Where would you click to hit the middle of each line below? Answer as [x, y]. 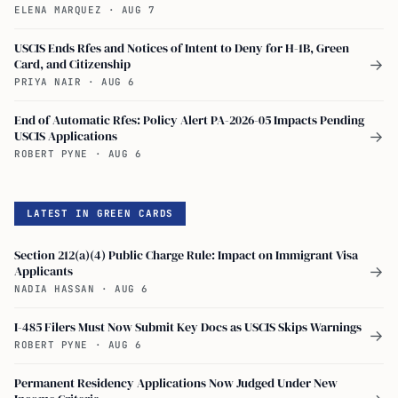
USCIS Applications [66, 135]
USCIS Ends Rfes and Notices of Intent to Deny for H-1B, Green [182, 48]
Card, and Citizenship [72, 64]
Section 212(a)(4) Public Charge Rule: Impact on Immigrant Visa [186, 255]
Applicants [44, 271]
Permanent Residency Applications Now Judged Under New [176, 382]
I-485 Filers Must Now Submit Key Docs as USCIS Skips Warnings [188, 326]
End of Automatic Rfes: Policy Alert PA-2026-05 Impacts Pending [189, 119]
